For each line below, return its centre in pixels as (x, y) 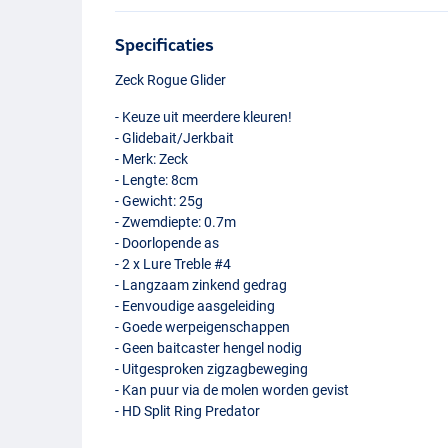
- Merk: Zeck (152, 158)
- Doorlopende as (167, 242)
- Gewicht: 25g (159, 200)
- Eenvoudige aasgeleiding (195, 305)
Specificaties (165, 44)
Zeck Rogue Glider (171, 79)
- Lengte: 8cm (157, 179)
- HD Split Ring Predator (188, 410)
